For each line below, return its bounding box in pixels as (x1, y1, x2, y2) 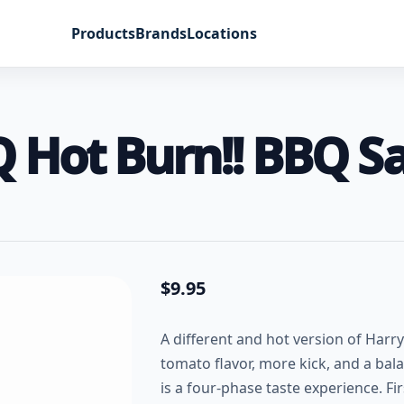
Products (70, 23, 135, 43)
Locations (186, 23, 257, 43)
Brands (134, 23, 187, 43)
